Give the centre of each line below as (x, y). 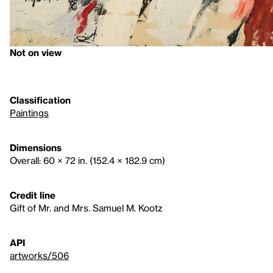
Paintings (29, 113)
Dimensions (36, 147)
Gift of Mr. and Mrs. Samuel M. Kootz (86, 208)
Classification (40, 100)
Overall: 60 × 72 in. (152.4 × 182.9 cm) (87, 160)
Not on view (36, 52)
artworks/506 (39, 255)
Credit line (33, 195)
